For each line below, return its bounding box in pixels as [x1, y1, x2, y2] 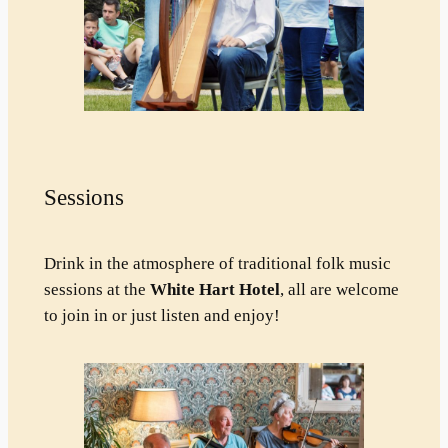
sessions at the [43, 280, 150, 300]
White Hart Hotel [149, 280, 280, 300]
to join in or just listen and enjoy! [43, 306, 280, 326]
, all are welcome [279, 280, 399, 300]
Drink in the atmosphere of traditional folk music [43, 254, 391, 274]
